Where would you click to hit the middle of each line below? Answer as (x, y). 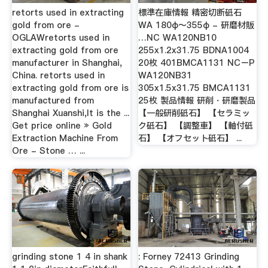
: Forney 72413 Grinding (189, 256)
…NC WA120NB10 (178, 37)
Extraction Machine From (65, 138)
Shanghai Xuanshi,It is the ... (70, 113)
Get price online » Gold (62, 125)
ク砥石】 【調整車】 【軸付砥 (196, 125)
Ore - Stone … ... (48, 150)
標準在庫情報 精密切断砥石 (190, 12)
